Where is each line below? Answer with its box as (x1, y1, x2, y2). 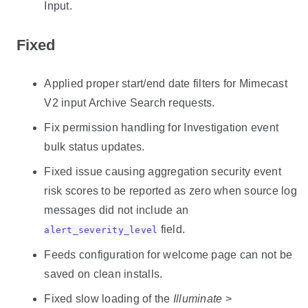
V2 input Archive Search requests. (44, 97, 215, 109)
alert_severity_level (44, 225, 158, 236)
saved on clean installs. (44, 268, 163, 280)
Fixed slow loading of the (44, 293, 173, 305)
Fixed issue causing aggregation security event (44, 166, 281, 178)
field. (157, 223, 186, 236)
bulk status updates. (44, 141, 145, 153)
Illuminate (173, 293, 223, 305)
